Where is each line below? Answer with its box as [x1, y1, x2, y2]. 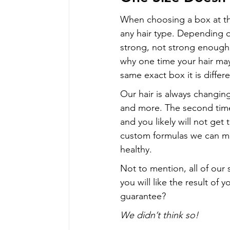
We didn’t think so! [120, 209, 199, 221]
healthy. [120, 143, 152, 155]
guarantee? [120, 190, 166, 202]
